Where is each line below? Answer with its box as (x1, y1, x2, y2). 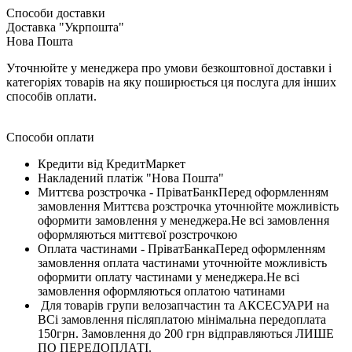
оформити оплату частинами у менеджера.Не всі (38, 269, 299, 284)
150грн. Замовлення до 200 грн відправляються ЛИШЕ (38, 326, 334, 340)
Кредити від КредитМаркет (38, 156, 185, 170)
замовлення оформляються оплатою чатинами (38, 284, 285, 298)
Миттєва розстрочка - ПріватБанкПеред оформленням (38, 185, 328, 199)
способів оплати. (6, 89, 97, 103)
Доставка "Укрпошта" (6, 20, 124, 34)
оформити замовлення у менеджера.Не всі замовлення (38, 213, 329, 227)
